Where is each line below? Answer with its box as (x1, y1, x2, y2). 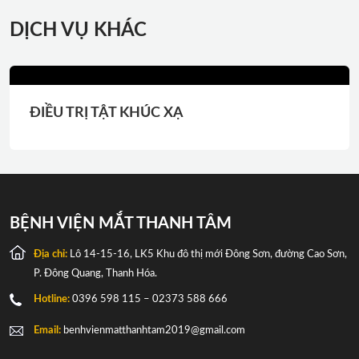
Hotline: (34, 294, 70, 305)
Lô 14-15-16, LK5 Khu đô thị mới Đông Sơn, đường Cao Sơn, (67, 249, 347, 260)
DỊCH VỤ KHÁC (10, 21, 147, 41)
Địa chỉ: (34, 249, 67, 260)
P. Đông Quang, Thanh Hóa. (34, 268, 157, 280)
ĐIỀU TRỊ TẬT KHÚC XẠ (30, 106, 184, 121)
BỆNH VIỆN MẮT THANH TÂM (10, 216, 232, 232)
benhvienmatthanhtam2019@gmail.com (61, 325, 245, 337)
